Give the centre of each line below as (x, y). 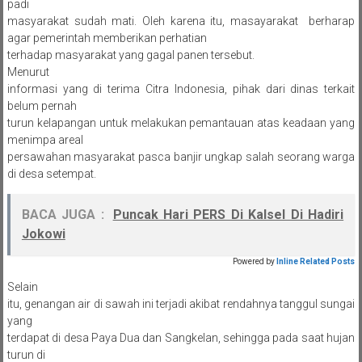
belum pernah (42, 106)
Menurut (28, 72)
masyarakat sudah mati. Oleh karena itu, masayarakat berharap (181, 21)
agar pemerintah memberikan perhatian (107, 38)
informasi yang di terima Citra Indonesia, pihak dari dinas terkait (181, 89)
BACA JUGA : (63, 215)
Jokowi (43, 234)
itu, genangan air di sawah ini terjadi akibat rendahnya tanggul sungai (181, 304)
